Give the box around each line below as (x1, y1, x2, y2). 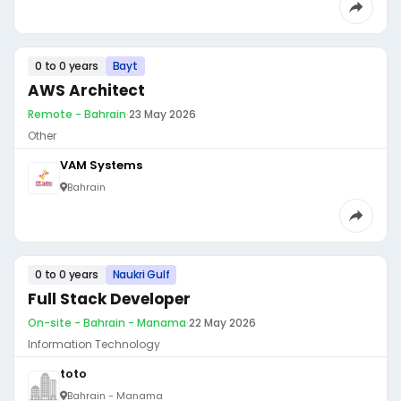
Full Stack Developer (28, 288, 191, 310)
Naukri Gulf (112, 267, 170, 282)
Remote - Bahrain (28, 107, 126, 122)
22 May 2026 (189, 315, 256, 330)
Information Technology (28, 337, 160, 352)
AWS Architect (28, 80, 145, 101)
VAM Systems (60, 157, 142, 174)
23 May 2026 (129, 107, 196, 122)
